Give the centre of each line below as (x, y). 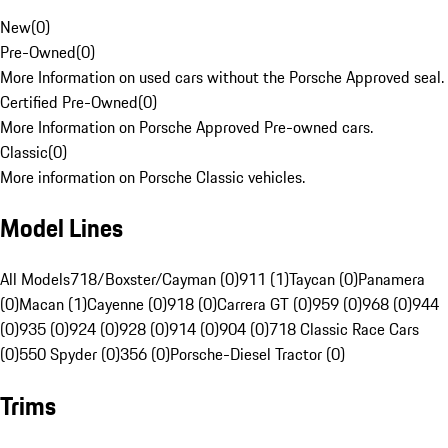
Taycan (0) (323, 279)
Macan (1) (53, 304)
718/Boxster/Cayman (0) (154, 279)
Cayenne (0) (127, 304)
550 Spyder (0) (69, 354)
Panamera (391, 279)
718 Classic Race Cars (344, 329)
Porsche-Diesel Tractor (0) (257, 354)
